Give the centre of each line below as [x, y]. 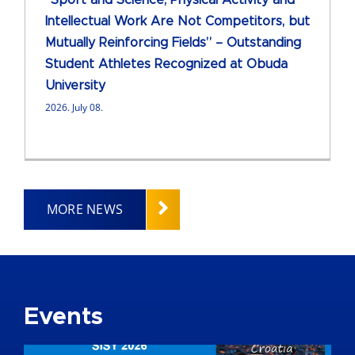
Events [63, 317]
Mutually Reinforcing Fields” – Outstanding [173, 43]
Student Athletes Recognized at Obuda [166, 65]
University [75, 86]
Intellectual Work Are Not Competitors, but [177, 22]
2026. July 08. [74, 108]
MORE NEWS [85, 209]
